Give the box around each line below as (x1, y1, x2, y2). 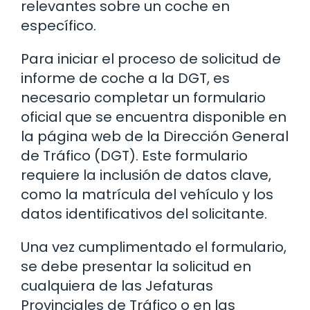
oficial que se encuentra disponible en (21, 107, 286, 127)
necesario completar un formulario (21, 88, 266, 108)
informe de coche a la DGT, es (21, 69, 230, 89)
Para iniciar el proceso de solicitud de (21, 49, 281, 69)
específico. (21, 16, 96, 36)
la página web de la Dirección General (21, 127, 289, 147)
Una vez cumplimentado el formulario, (21, 237, 286, 257)
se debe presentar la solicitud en (21, 257, 251, 277)
